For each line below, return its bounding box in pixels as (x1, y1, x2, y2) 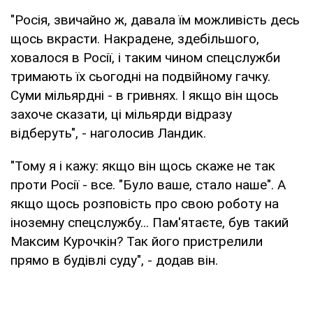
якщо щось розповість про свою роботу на (10, 195, 279, 212)
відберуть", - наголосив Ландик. (10, 124, 206, 141)
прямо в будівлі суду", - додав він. (10, 252, 218, 268)
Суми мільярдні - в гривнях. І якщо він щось (10, 87, 279, 103)
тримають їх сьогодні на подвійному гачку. (10, 68, 270, 85)
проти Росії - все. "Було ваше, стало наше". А (10, 176, 286, 193)
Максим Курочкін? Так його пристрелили (10, 233, 263, 249)
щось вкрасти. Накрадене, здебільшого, (10, 30, 259, 47)
